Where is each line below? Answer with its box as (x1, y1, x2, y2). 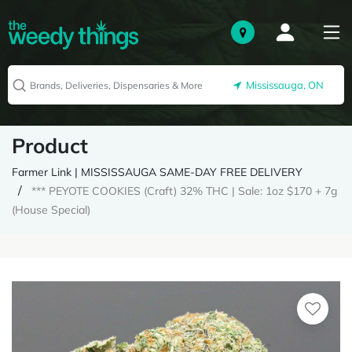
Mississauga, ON (241, 79, 324, 92)
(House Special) (12, 203, 90, 217)
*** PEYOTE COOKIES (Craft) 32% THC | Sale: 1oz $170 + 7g (31, 184, 337, 198)
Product (12, 133, 88, 159)
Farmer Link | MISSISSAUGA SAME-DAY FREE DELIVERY (12, 165, 302, 179)
